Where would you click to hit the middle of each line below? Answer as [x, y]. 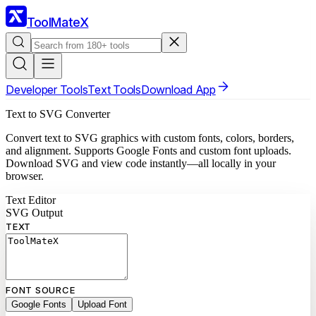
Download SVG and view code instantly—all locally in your [141, 164]
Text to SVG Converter [58, 114]
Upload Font [102, 305]
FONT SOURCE [41, 290]
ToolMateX [58, 22]
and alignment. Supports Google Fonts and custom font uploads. [148, 151]
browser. [25, 176]
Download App [178, 89]
